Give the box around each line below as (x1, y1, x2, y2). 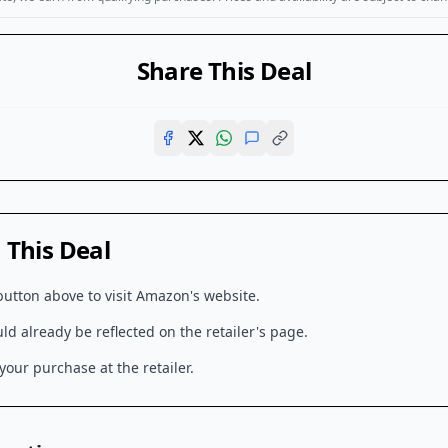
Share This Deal (136, 54, 312, 87)
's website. (190, 286, 260, 305)
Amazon (136, 286, 190, 305)
